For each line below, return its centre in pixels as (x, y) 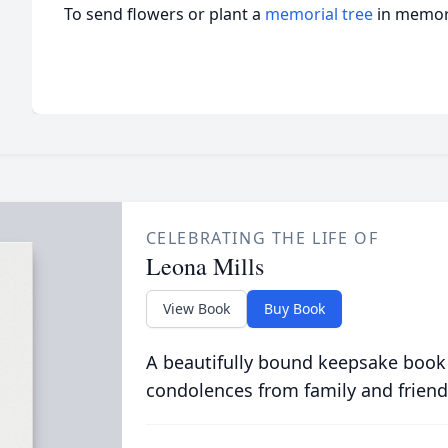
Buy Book (294, 308)
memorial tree (319, 14)
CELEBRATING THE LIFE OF (262, 238)
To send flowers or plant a (164, 14)
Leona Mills (204, 266)
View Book (196, 308)
